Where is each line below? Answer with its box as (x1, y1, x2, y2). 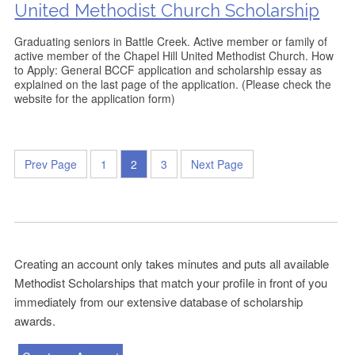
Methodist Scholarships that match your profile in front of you (14, 274, 328, 291)
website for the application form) (14, 90, 176, 106)
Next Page (191, 156, 244, 172)
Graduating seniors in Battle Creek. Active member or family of (14, 33, 328, 49)
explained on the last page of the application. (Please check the (14, 76, 332, 92)
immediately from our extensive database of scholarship (14, 293, 303, 310)
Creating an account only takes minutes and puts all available (14, 255, 330, 272)
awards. (14, 312, 56, 329)
